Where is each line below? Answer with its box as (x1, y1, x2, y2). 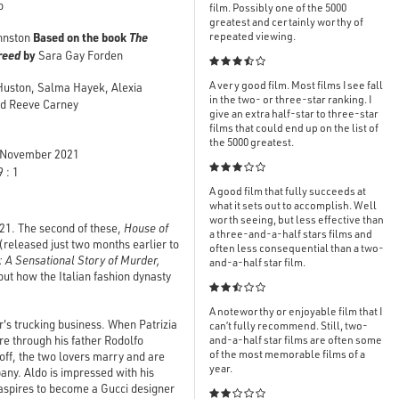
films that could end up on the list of (209, 121, 379, 135)
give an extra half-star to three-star (209, 107, 379, 121)
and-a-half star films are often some (209, 333, 382, 347)
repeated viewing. (209, 29, 296, 44)
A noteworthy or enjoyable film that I (209, 305, 382, 319)
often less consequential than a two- (209, 241, 384, 256)
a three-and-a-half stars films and (209, 227, 372, 241)
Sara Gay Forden (38, 47, 124, 62)
